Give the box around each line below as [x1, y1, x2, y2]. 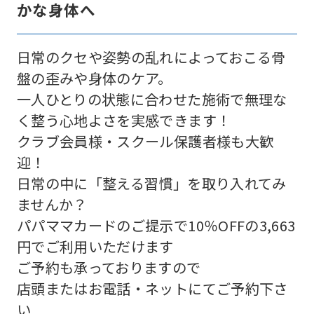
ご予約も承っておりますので [16, 257, 201, 278]
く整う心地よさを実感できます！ [16, 109, 231, 130]
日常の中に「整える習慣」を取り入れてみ [16, 172, 287, 193]
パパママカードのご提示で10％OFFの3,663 [16, 214, 296, 235]
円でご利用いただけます [16, 235, 174, 257]
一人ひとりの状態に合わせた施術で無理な [16, 88, 287, 109]
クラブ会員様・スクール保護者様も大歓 [16, 130, 274, 151]
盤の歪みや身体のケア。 [16, 67, 172, 88]
